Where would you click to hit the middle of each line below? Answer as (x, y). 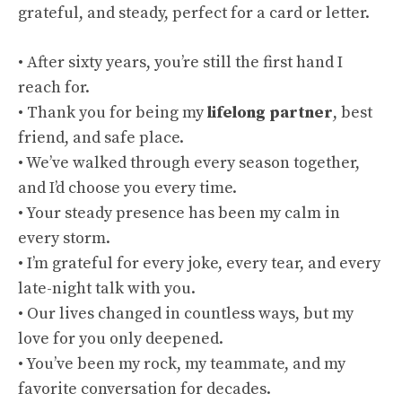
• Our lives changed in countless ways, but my (186, 314)
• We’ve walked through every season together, (189, 163)
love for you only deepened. (121, 339)
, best (353, 113)
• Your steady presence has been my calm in (179, 213)
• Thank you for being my (113, 113)
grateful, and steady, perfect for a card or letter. (194, 13)
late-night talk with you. (107, 288)
